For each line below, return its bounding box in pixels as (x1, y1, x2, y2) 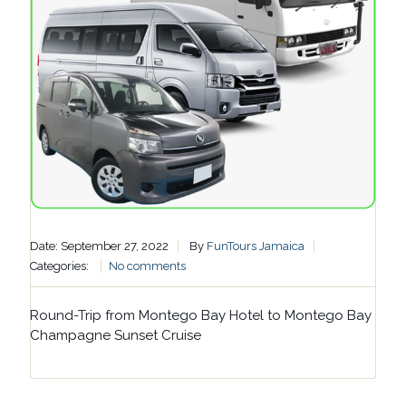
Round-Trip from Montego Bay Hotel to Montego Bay (29, 306, 372, 324)
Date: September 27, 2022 (29, 238, 169, 253)
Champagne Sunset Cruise (29, 326, 201, 343)
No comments (108, 258, 186, 273)
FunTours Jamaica (206, 238, 304, 253)
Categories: (29, 258, 92, 273)
